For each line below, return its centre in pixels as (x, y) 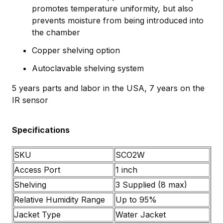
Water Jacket (141, 214)
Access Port (37, 169)
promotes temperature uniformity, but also (112, 8)
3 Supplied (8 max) (151, 184)
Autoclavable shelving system (88, 68)
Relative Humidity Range (59, 199)
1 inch (126, 169)
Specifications (41, 130)
